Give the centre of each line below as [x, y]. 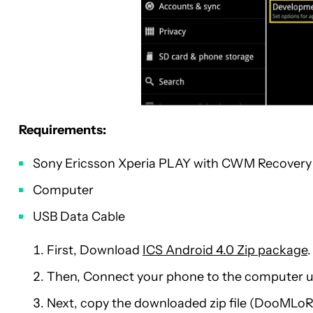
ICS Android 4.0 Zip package [225, 250]
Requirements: [63, 130]
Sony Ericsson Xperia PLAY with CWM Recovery [172, 164]
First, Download [95, 250]
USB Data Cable [79, 217]
